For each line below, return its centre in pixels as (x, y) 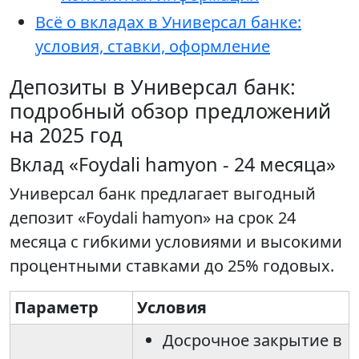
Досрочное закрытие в (252, 341)
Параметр (56, 308)
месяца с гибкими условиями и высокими (176, 242)
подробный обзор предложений (170, 111)
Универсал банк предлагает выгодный (163, 194)
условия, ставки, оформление (153, 46)
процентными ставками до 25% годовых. (172, 266)
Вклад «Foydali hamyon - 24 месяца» (173, 165)
